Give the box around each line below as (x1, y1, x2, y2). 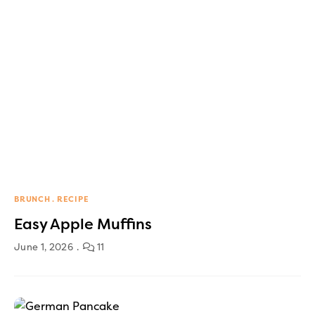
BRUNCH (14, 194, 51, 204)
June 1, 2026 (14, 241, 73, 252)
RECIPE (56, 194, 89, 204)
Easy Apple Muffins (14, 215, 152, 233)
